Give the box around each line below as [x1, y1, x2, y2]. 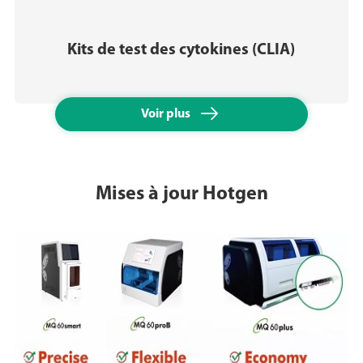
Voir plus [141, 108, 191, 121]
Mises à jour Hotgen [95, 185, 268, 204]
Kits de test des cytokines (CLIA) [67, 42, 296, 58]
